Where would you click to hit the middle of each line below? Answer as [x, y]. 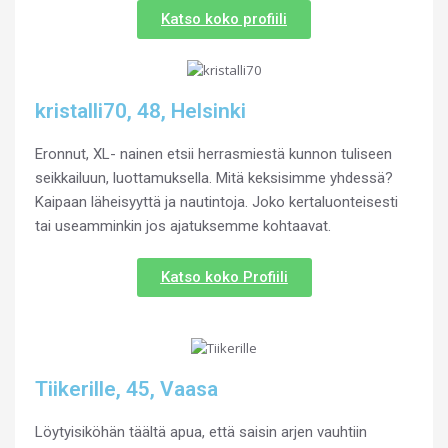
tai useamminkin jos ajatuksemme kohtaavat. [183, 225]
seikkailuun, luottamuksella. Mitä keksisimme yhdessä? [214, 177]
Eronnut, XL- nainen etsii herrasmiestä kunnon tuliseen [213, 153]
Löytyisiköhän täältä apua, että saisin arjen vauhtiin [201, 431]
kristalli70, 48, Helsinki [140, 110]
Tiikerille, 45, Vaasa [126, 388]
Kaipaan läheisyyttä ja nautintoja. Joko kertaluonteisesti [216, 201]
